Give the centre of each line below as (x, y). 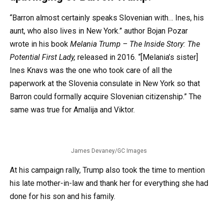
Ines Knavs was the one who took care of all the (91, 71)
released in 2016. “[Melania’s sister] (137, 57)
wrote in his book (40, 44)
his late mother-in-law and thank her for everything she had (109, 183)
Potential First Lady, (43, 57)
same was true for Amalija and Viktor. (72, 110)
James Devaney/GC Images (109, 151)
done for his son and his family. (63, 196)
